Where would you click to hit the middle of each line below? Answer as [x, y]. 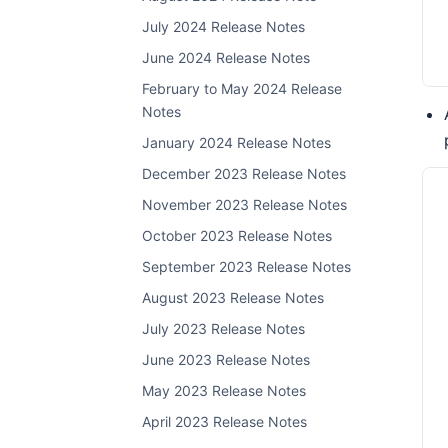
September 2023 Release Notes [246, 266]
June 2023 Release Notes [226, 359]
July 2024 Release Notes [223, 26]
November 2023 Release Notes [244, 204]
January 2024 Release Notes [236, 142]
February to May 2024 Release [242, 88]
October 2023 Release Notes [237, 235]
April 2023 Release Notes [224, 421]
